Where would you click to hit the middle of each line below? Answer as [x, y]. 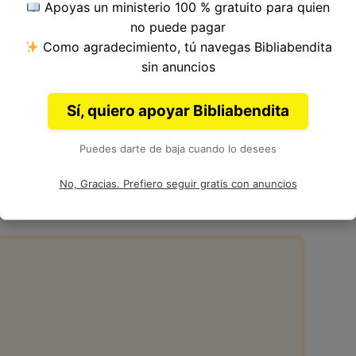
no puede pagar [178, 27]
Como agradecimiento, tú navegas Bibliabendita [185, 47]
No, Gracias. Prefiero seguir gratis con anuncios [178, 184]
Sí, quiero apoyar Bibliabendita [178, 111]
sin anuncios [178, 67]
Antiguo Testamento [232, 17]
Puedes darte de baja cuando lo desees [178, 149]
